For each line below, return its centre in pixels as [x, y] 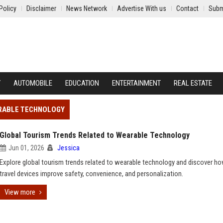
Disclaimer [41, 8]
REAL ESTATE [193, 83]
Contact [187, 8]
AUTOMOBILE [33, 83]
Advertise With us [142, 8]
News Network [87, 8]
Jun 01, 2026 [26, 148]
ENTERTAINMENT [136, 83]
